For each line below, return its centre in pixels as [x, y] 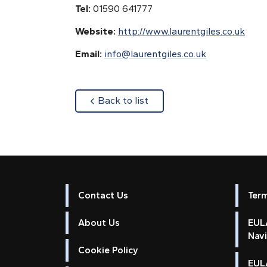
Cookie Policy [108, 250]
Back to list [123, 101]
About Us [99, 222]
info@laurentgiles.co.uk [155, 54]
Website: [97, 31]
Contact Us [103, 195]
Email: [90, 54]
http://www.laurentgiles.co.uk [181, 31]
